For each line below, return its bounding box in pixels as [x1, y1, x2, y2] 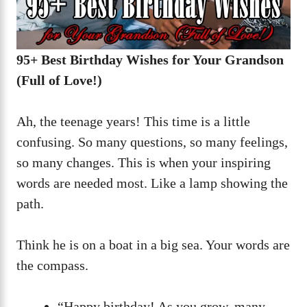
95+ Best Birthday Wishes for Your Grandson [16, 52, 284, 68]
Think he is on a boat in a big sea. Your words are [16, 237, 290, 253]
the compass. [16, 258, 88, 273]
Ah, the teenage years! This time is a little [16, 114, 250, 130]
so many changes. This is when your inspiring [16, 155, 271, 171]
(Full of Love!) [16, 73, 102, 88]
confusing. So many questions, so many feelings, [16, 134, 288, 150]
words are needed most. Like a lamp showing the [16, 175, 288, 191]
